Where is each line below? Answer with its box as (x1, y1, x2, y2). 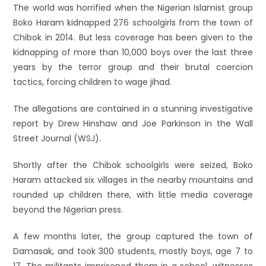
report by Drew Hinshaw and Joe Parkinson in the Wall (13, 118, 253, 129)
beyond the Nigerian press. (13, 204, 123, 216)
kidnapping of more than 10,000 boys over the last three (13, 46, 253, 58)
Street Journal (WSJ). (13, 132, 102, 144)
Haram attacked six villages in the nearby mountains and (13, 174, 253, 186)
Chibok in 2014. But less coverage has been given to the (13, 31, 253, 43)
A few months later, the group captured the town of (13, 230, 253, 242)
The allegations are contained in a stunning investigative (13, 103, 253, 115)
